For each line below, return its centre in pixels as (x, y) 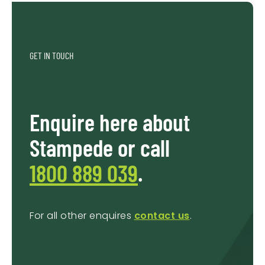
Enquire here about (110, 122)
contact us (162, 216)
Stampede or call (100, 148)
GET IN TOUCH (52, 56)
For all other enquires (82, 216)
